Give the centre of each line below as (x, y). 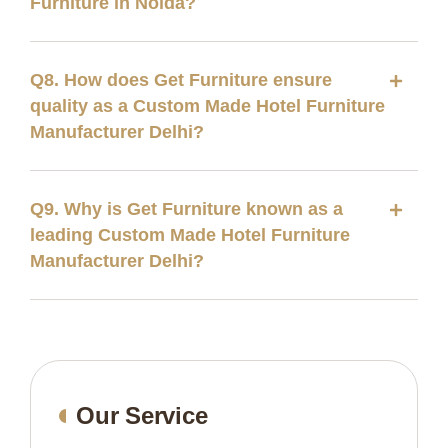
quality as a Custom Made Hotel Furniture (207, 106)
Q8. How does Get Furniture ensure (181, 80)
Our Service (142, 415)
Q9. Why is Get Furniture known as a (186, 209)
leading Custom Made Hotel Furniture (190, 235)
